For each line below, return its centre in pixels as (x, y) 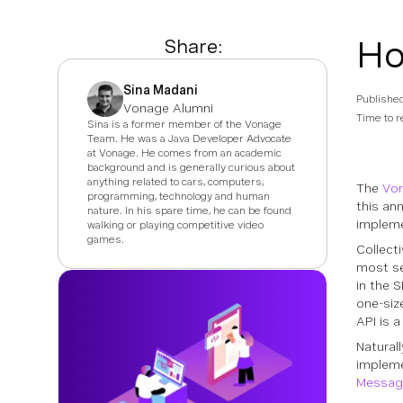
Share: (193, 47)
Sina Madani (161, 90)
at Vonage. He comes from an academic (184, 153)
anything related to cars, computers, (175, 182)
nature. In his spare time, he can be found (189, 210)
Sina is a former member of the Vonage (184, 124)
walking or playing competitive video (175, 225)
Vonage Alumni (168, 108)
